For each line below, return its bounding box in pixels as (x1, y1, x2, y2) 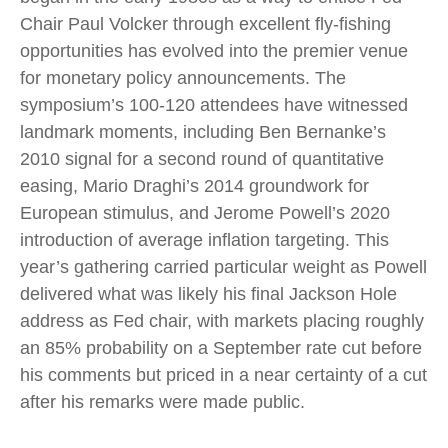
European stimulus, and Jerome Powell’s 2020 (20, 203, 390, 223)
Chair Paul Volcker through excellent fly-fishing (20, 14, 391, 34)
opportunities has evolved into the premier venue (20, 41, 408, 61)
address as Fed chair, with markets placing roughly (20, 311, 424, 331)
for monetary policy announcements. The (20, 68, 346, 88)
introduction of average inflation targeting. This (20, 230, 389, 250)
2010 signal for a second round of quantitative (20, 149, 384, 169)
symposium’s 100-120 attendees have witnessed (20, 95, 408, 115)
